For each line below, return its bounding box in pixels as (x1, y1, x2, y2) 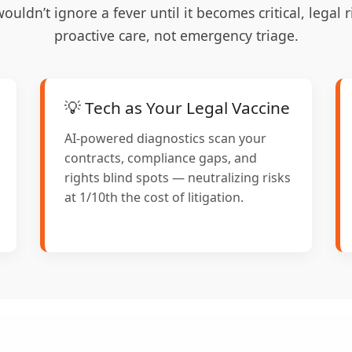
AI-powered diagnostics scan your (64, 130, 266, 148)
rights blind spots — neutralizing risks (64, 169, 291, 187)
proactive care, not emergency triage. (53, 26, 299, 46)
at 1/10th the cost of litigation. (64, 189, 244, 207)
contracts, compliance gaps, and (64, 149, 257, 167)
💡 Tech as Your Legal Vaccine (64, 97, 290, 119)
